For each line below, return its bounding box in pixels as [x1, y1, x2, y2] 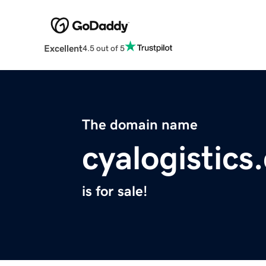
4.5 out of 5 [82, 43, 125, 52]
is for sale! [82, 184, 147, 199]
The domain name [82, 118, 198, 132]
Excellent [43, 43, 83, 53]
